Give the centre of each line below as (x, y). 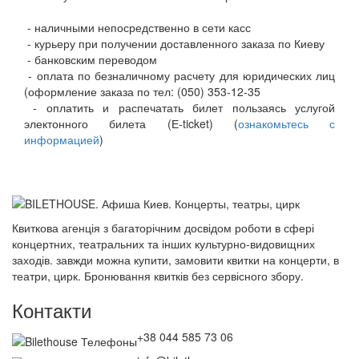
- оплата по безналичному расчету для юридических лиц (179, 75)
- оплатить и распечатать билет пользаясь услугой (179, 107)
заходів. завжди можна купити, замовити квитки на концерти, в (175, 260)
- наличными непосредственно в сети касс (137, 27)
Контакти (52, 310)
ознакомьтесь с (286, 123)
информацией (62, 139)
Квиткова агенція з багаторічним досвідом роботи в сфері (163, 228)
